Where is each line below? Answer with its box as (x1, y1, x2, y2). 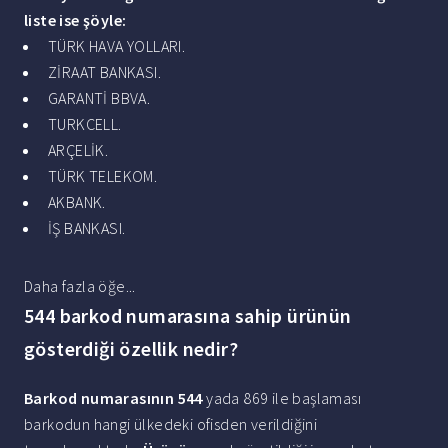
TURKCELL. (48, 114, 122, 135)
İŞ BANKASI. (48, 218, 126, 239)
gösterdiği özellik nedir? (24, 336, 238, 362)
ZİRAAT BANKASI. (48, 62, 161, 83)
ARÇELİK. (48, 140, 109, 161)
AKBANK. (48, 192, 106, 213)
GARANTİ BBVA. (48, 88, 151, 109)
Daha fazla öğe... (24, 276, 136, 297)
